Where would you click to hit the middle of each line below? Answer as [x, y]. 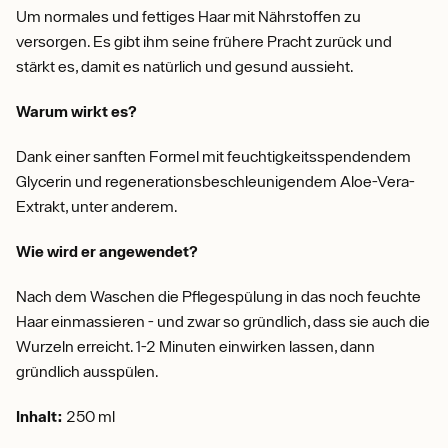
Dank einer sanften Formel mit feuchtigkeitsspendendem [213, 156]
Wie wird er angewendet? [107, 251]
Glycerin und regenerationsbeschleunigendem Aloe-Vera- [215, 181]
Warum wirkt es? [76, 111]
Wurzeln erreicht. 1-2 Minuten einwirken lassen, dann [195, 346]
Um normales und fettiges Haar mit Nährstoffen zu [188, 16]
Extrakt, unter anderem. [97, 206]
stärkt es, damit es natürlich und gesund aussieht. [185, 66]
